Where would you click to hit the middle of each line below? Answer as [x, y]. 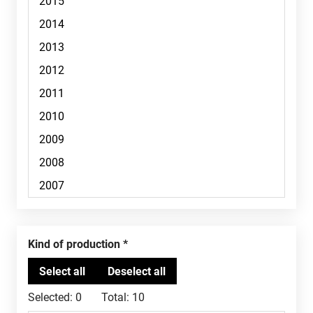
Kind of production [78, 244]
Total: [115, 297]
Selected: [50, 297]
